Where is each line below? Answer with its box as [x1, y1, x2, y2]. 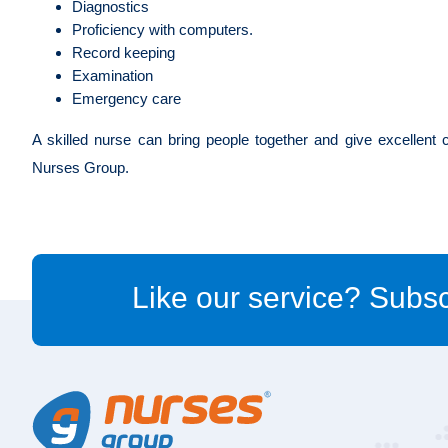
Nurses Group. [32, 158, 133, 176]
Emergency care [72, 89, 185, 107]
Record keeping [72, 43, 179, 61]
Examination [72, 66, 157, 84]
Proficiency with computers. [72, 20, 257, 38]
